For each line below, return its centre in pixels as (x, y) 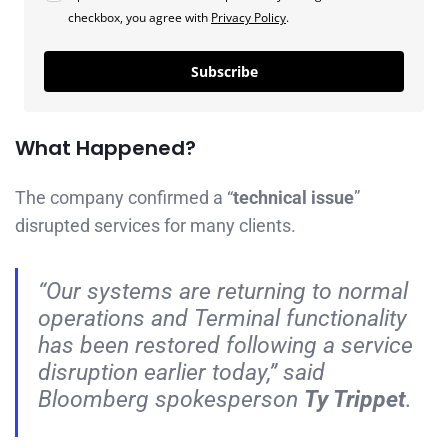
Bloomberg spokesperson (171, 399)
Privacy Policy (248, 17)
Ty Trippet (355, 399)
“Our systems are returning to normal (223, 291)
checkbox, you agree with (139, 17)
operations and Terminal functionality (222, 318)
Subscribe (224, 71)
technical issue (293, 197)
